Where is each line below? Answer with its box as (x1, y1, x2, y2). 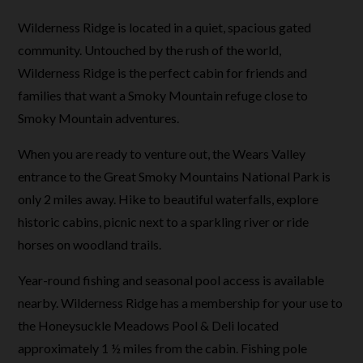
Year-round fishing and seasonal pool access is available (18, 272, 325, 288)
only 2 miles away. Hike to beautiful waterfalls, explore (18, 191, 319, 207)
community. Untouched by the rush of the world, (18, 42, 282, 58)
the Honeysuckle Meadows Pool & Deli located (18, 318, 280, 333)
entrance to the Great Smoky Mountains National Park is (18, 169, 331, 184)
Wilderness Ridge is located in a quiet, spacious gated (18, 19, 312, 35)
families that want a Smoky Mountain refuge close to (18, 88, 309, 103)
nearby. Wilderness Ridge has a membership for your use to (18, 295, 344, 310)
